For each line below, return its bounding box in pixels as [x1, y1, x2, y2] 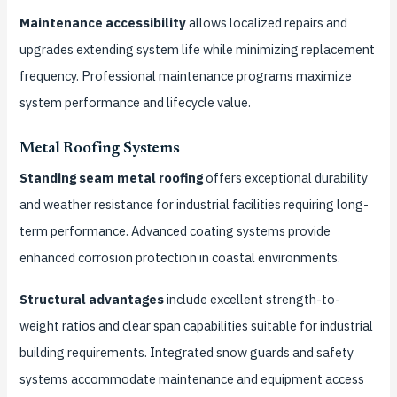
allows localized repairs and [185, 13, 347, 31]
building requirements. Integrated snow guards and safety [19, 344, 354, 362]
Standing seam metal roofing [19, 169, 203, 187]
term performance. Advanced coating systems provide [19, 222, 331, 240]
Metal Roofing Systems [19, 141, 180, 158]
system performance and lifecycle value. [19, 93, 251, 111]
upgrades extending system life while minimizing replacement [19, 40, 375, 58]
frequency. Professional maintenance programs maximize [19, 66, 352, 84]
